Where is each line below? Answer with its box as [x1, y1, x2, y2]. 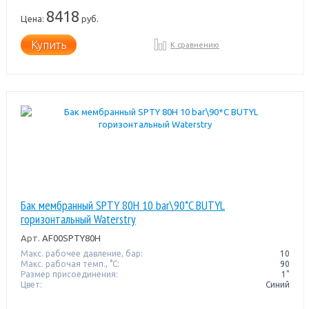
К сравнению [170, 40, 220, 49]
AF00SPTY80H [39, 232, 101, 243]
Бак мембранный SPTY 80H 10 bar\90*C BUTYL [20, 197, 225, 213]
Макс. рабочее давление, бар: [20, 248, 143, 258]
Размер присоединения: [20, 269, 118, 279]
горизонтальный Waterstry [20, 210, 136, 227]
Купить [30, 38, 66, 51]
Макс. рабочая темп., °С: [20, 259, 119, 268]
